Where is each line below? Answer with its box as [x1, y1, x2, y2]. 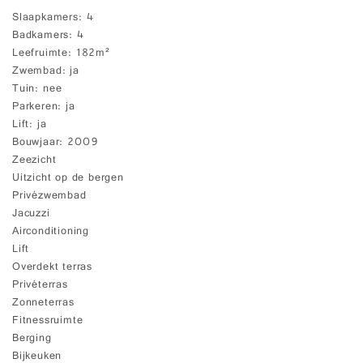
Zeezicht [12, 152, 57, 171]
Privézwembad [12, 187, 87, 207]
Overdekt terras [12, 258, 92, 278]
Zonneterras [12, 294, 75, 314]
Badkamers [12, 27, 70, 46]
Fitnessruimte [12, 312, 83, 331]
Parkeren [12, 98, 58, 117]
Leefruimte [12, 45, 68, 64]
